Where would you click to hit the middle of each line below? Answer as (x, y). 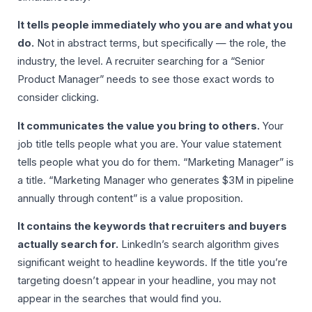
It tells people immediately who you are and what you (155, 25)
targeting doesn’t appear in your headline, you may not (147, 281)
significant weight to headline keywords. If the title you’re (153, 263)
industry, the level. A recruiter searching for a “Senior (141, 62)
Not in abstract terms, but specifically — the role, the (160, 44)
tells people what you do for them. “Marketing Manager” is (156, 162)
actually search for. (68, 245)
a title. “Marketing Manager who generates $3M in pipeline (156, 180)
